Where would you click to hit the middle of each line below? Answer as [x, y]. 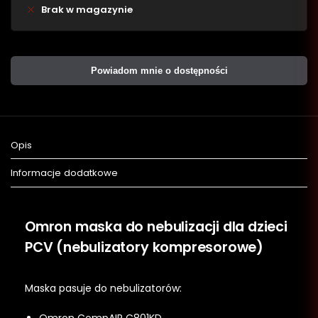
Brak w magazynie [87, 9]
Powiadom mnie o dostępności [159, 70]
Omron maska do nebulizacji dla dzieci [156, 227]
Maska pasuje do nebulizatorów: [103, 288]
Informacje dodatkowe [64, 173]
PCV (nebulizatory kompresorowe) [144, 248]
